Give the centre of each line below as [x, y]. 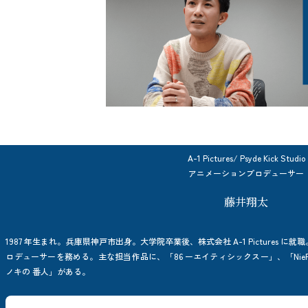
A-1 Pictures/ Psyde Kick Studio [246, 157]
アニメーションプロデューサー [246, 173]
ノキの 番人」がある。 [48, 271]
